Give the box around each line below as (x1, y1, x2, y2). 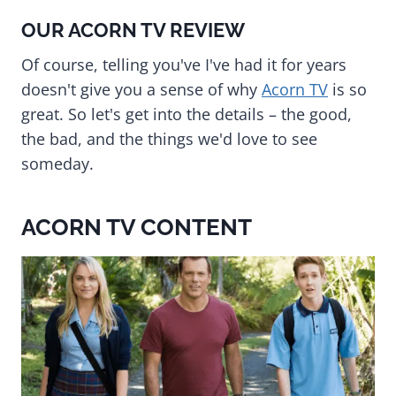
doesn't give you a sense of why (21, 78, 262, 100)
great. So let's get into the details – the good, (21, 103, 352, 125)
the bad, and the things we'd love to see (21, 127, 317, 149)
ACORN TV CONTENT (21, 213, 252, 240)
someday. (21, 152, 94, 174)
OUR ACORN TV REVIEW (21, 18, 245, 42)
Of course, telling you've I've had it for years (21, 53, 346, 75)
